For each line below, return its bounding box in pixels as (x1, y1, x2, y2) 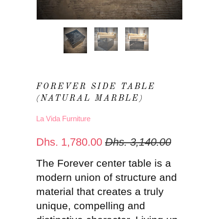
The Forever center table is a (36, 157, 171, 169)
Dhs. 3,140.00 (105, 136, 171, 149)
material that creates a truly (36, 186, 164, 197)
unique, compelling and (36, 200, 145, 212)
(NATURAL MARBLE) (36, 94, 144, 103)
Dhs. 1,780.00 (36, 136, 102, 149)
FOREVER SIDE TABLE (36, 83, 155, 91)
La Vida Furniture (36, 114, 90, 123)
